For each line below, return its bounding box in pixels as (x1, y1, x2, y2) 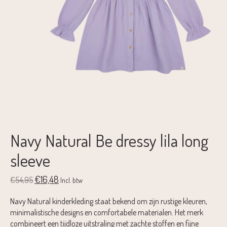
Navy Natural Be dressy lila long (10, 130, 209, 152)
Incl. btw (60, 175, 83, 184)
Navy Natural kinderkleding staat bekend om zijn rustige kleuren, (10, 196, 207, 206)
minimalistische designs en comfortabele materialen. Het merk (10, 207, 203, 217)
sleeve (10, 149, 50, 171)
